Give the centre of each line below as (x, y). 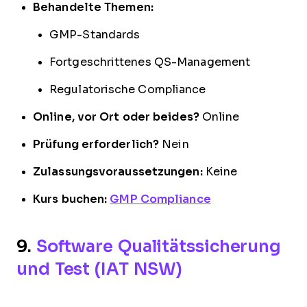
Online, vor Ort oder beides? (116, 116)
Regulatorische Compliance (128, 89)
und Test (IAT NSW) (100, 269)
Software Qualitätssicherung (159, 246)
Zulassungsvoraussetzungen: (118, 171)
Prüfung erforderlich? (96, 144)
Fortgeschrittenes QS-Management (150, 62)
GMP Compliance (160, 199)
